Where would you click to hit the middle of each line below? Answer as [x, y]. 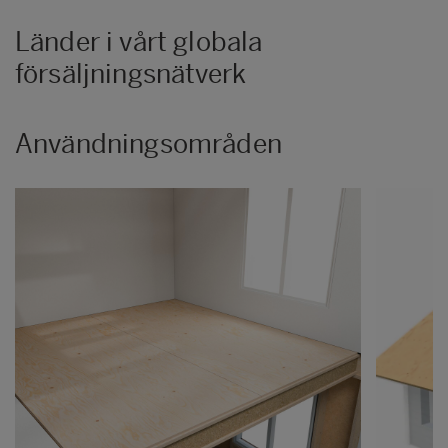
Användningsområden [148, 144]
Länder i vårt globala [139, 42]
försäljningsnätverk [131, 74]
